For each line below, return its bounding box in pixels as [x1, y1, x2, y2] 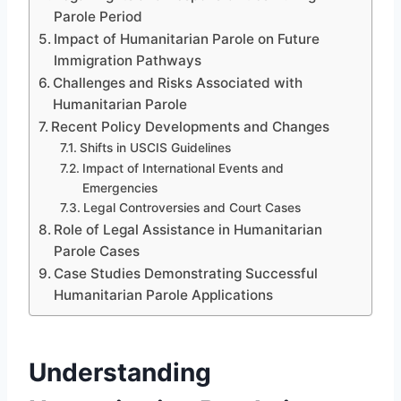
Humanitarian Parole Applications [54, 286, 274, 303]
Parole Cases [54, 242, 141, 260]
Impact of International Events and [81, 160, 284, 175]
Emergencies [81, 180, 158, 195]
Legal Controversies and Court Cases [82, 200, 301, 215]
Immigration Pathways [54, 51, 202, 69]
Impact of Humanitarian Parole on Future [54, 30, 320, 47]
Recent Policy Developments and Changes [51, 117, 330, 135]
